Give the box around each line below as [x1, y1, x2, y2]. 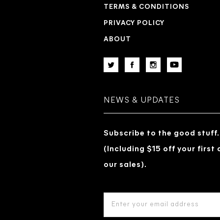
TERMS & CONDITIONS [104, 3, 190, 11]
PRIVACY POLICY [104, 19, 165, 27]
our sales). [104, 161, 147, 169]
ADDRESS [104, 207, 143, 216]
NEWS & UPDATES [104, 96, 180, 105]
